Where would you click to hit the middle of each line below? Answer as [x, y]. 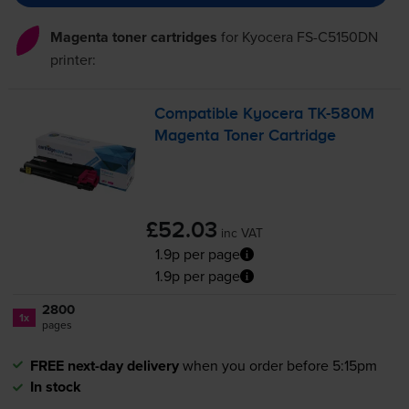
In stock [55, 387]
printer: [73, 59]
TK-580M [341, 114]
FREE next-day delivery [104, 366]
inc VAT [242, 233]
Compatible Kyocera [231, 114]
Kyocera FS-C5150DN [309, 36]
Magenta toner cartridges [133, 37]
